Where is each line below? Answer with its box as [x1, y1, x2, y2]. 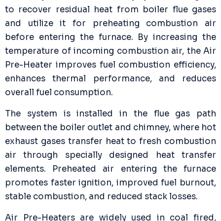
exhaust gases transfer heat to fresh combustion [5, 136, 216, 147]
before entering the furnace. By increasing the [5, 32, 216, 43]
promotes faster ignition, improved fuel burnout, [5, 178, 216, 188]
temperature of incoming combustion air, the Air [5, 46, 216, 57]
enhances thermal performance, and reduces [5, 74, 216, 84]
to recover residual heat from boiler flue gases [5, 4, 216, 15]
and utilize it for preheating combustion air [5, 18, 216, 29]
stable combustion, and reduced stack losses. [5, 191, 198, 202]
